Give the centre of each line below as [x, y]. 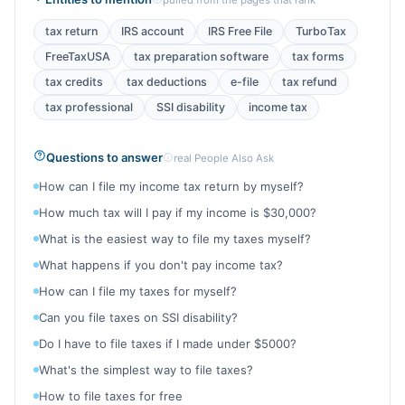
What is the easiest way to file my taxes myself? [175, 239]
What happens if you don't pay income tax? [161, 265]
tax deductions [167, 82]
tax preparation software [201, 57]
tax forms [318, 57]
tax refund [310, 82]
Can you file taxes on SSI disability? [138, 317]
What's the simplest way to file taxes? [146, 370]
